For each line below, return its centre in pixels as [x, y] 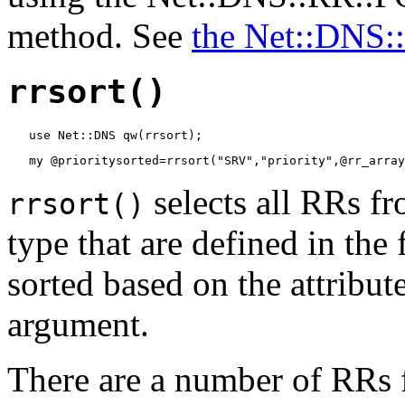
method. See [99, 35]
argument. [78, 324]
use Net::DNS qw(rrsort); [105, 135]
